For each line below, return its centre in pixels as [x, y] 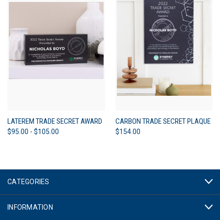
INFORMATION [30, 207]
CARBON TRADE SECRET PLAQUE [163, 121]
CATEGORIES [28, 181]
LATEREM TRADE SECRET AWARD [55, 121]
